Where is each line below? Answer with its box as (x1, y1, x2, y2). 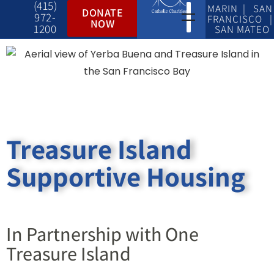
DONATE (82, 6, 124, 20)
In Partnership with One (6, 221, 199, 246)
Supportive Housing (6, 158, 245, 194)
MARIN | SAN (207, 2, 273, 15)
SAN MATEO (210, 23, 270, 36)
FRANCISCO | (207, 12, 273, 26)
